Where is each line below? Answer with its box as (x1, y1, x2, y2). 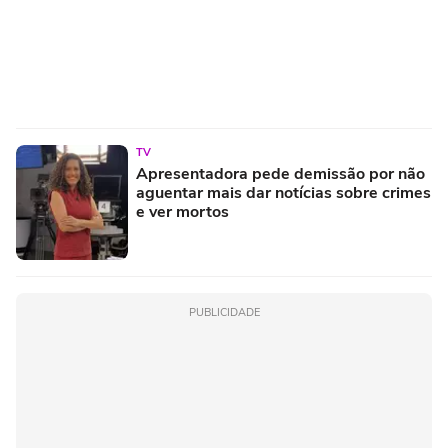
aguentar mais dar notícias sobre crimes (136, 181, 431, 204)
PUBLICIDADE (188, 304, 260, 320)
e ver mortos (136, 200, 229, 223)
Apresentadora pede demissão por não (136, 162, 425, 185)
